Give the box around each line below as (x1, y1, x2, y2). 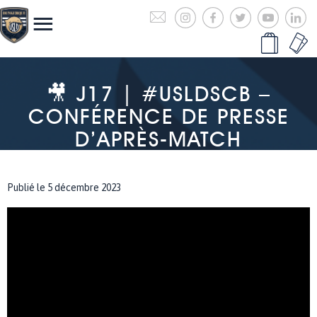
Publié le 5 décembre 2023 (7, 182, 121, 193)
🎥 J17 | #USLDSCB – (46, 81, 271, 106)
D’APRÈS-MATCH (75, 126, 242, 151)
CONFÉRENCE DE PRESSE (28, 103, 289, 129)
